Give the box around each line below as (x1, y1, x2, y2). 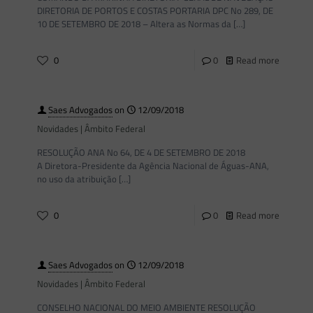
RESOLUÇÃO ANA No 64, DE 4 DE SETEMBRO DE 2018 (37, 145, 270, 159)
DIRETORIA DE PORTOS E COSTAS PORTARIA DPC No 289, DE (37, 3, 273, 17)
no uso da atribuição (37, 172, 117, 186)
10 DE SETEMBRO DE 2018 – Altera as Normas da (37, 17, 231, 31)
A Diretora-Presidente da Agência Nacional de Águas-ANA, (37, 159, 269, 173)
